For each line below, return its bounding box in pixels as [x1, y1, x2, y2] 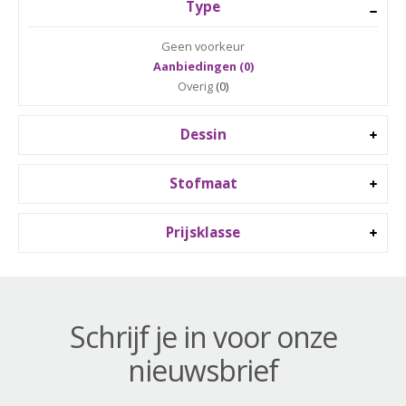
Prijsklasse [166, 223, 240, 242]
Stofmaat [169, 174, 237, 193]
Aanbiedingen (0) [152, 58, 254, 74]
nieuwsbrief [128, 351, 278, 390]
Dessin [179, 125, 227, 144]
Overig [178, 78, 213, 94]
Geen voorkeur [161, 38, 245, 54]
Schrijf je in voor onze [69, 317, 337, 356]
